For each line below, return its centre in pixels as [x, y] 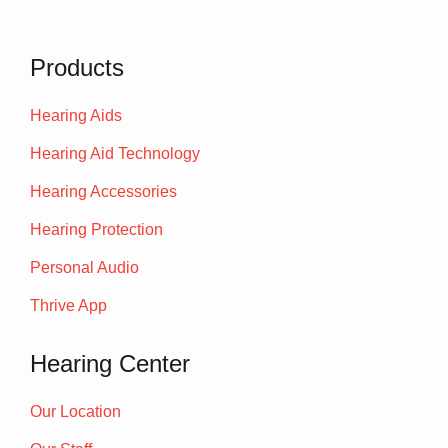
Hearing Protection [96, 230]
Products [77, 68]
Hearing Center [110, 364]
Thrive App [68, 306]
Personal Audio [84, 268]
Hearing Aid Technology [115, 154]
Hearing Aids [76, 116]
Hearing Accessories [103, 192]
